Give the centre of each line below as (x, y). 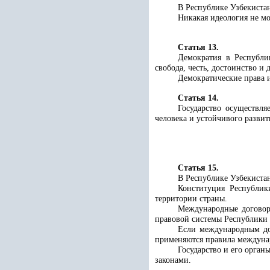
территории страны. (191, 199)
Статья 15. (198, 168)
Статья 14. (198, 98)
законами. (173, 260)
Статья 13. (198, 47)
